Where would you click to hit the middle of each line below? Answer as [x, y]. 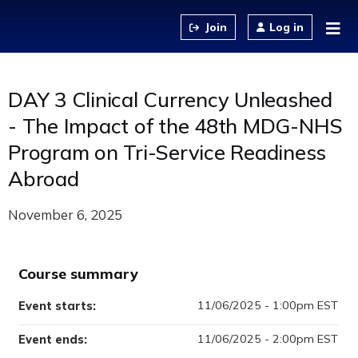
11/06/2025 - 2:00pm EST [268, 339]
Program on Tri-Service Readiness [167, 152]
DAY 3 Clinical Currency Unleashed [170, 99]
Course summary [78, 274]
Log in [286, 27]
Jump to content [179, 10]
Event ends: [54, 340]
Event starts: [59, 306]
